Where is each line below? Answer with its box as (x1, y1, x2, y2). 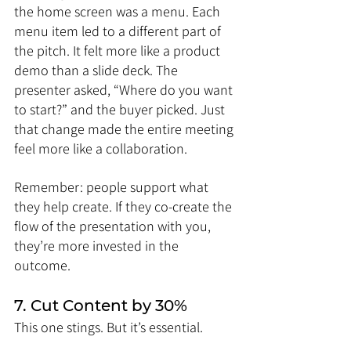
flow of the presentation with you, (14, 217, 214, 235)
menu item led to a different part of (14, 22, 224, 40)
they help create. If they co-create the (14, 197, 235, 215)
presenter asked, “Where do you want (14, 81, 236, 99)
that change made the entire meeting (14, 120, 237, 138)
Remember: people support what (14, 178, 212, 196)
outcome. (14, 256, 71, 274)
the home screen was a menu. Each (14, 2, 223, 20)
